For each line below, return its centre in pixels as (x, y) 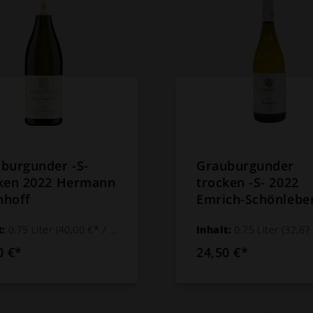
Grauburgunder (246, 165)
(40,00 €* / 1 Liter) (82, 229)
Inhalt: (216, 229)
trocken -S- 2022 (248, 182)
